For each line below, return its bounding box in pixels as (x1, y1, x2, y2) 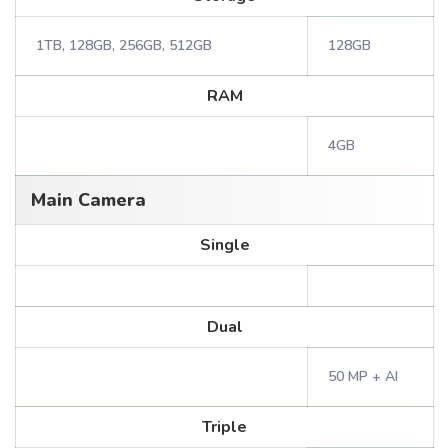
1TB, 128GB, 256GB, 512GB (36, 36, 212, 55)
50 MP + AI (328, 367, 398, 386)
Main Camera (31, 188, 146, 212)
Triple (202, 416, 247, 438)
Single (199, 234, 250, 256)
